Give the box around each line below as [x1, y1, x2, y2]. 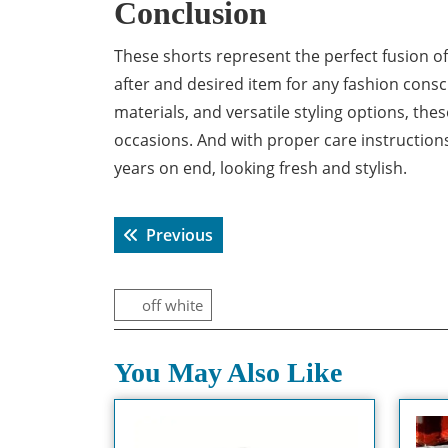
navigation [113, 235, 248, 271]
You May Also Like [114, 357, 342, 388]
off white [142, 295, 203, 315]
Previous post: [212, 223, 321, 245]
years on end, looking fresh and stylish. [114, 157, 407, 179]
